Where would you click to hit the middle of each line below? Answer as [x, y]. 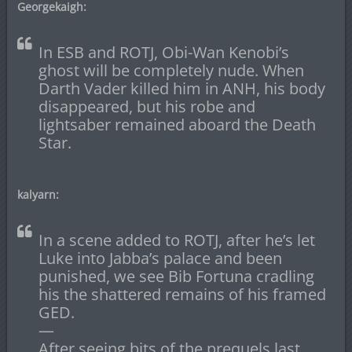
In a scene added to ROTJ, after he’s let [176, 240]
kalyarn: [38, 195]
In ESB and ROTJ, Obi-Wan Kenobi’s [163, 53]
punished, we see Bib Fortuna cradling [176, 277]
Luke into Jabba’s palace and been [160, 258]
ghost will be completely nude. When [171, 71]
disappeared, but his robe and [147, 107]
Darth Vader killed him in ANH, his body [181, 89]
